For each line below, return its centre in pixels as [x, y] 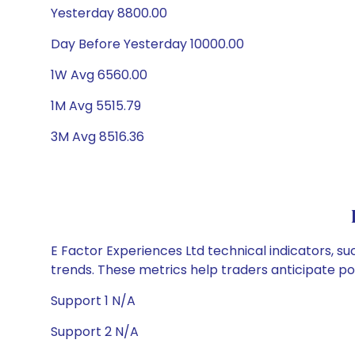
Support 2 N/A [95, 332]
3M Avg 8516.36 [97, 137]
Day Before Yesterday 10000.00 [147, 44]
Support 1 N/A [93, 301]
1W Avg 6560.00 [99, 75]
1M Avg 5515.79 [96, 106]
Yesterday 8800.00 [109, 13]
